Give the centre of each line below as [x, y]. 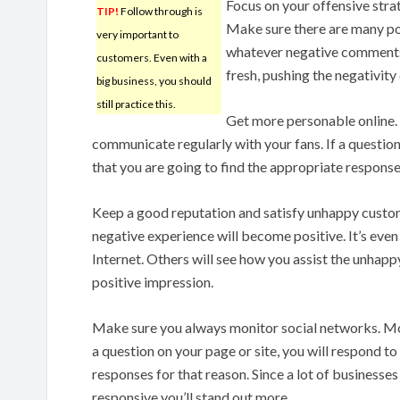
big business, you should [154, 80]
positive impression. [153, 281]
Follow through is [161, 11]
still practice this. [136, 104]
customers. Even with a [152, 57]
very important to [137, 34]
